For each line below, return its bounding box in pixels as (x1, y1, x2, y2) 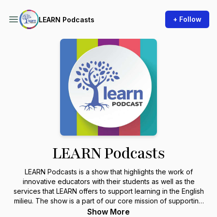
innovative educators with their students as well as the (22, 177, 195, 186)
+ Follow (173, 15, 201, 23)
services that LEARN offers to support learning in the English (13, 187, 204, 195)
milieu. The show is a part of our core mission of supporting (14, 197, 203, 205)
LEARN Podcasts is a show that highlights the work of (24, 168, 193, 176)
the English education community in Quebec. (38, 206, 179, 215)
